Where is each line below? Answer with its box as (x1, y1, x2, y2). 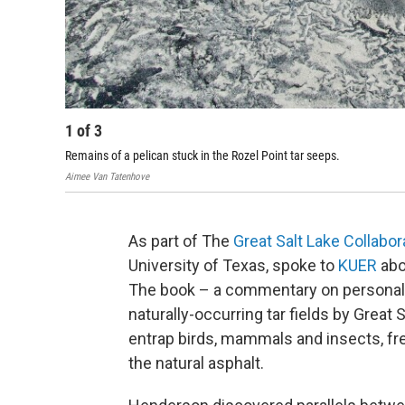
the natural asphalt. (128, 353, 264, 373)
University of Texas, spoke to (128, 256, 338, 276)
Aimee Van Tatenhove (65, 171, 149, 184)
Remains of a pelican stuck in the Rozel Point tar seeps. (65, 148, 340, 164)
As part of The (128, 231, 233, 251)
